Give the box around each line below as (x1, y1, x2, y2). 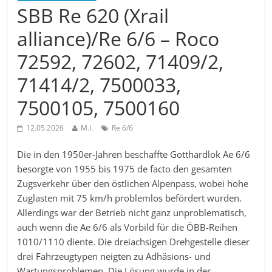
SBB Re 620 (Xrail (17, 2, 169, 29)
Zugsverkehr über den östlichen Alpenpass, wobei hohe (17, 177, 249, 190)
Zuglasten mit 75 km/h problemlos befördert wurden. (17, 192, 242, 205)
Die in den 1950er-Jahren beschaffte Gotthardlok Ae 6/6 (17, 148, 251, 161)
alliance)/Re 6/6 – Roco (17, 25, 220, 52)
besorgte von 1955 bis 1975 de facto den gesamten (17, 163, 233, 175)
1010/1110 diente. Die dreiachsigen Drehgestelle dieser (17, 236, 250, 248)
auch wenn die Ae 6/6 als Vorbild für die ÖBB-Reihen (17, 221, 238, 234)
